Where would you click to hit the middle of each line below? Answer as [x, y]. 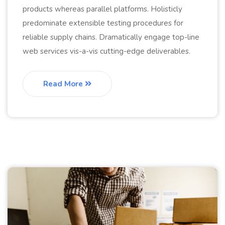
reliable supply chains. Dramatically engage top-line [111, 37]
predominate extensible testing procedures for [103, 23]
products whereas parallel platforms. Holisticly [102, 9]
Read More [64, 84]
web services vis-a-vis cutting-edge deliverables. [106, 51]
